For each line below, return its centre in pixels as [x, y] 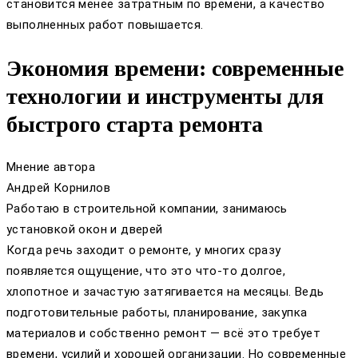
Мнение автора [51, 167]
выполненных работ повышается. [105, 25]
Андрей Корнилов [58, 187]
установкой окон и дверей [85, 229]
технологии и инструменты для [165, 96]
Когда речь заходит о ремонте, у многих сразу [144, 250]
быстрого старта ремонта [135, 124]
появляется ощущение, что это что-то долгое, [146, 270]
